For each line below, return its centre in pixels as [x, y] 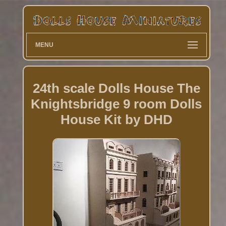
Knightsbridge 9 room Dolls [117, 104]
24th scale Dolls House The [116, 88]
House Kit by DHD [116, 119]
